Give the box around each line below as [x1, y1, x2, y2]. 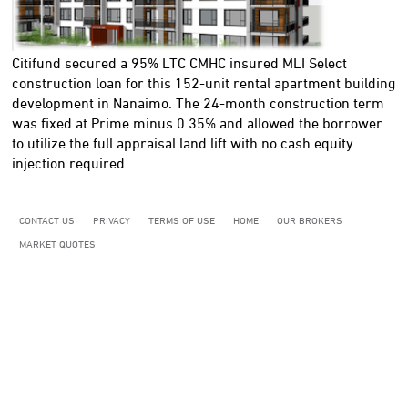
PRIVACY [93, 213, 130, 226]
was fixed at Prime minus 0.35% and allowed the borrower [12, 114, 382, 131]
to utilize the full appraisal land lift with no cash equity [12, 134, 353, 151]
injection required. [12, 154, 128, 171]
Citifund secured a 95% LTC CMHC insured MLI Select [12, 54, 347, 71]
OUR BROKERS [277, 213, 342, 226]
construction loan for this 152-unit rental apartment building [12, 74, 395, 91]
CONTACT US [19, 213, 75, 226]
